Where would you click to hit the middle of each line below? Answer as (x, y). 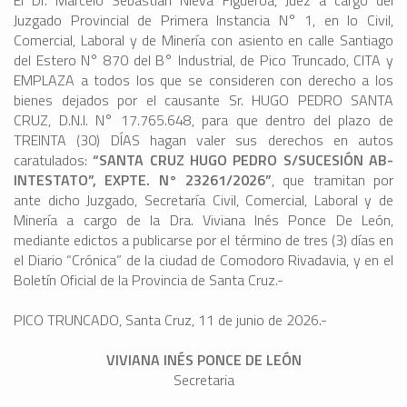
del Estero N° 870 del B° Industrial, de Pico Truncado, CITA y (203, 60)
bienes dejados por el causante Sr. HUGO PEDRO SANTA (203, 100)
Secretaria (203, 380)
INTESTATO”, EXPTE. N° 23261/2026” (143, 180)
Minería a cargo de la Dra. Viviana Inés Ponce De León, (203, 220)
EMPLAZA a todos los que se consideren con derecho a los (203, 80)
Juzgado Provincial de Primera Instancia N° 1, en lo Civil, (203, 20)
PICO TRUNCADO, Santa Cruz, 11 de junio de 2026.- (170, 320)
